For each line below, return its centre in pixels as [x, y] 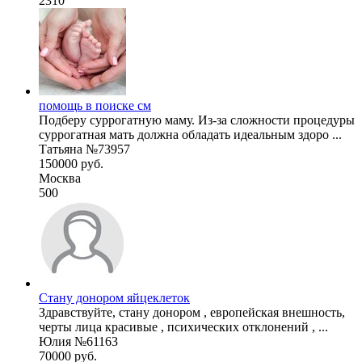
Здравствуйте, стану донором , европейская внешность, [192, 312]
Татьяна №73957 [84, 149]
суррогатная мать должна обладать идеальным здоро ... [190, 134]
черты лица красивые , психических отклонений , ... [183, 326]
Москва [60, 178]
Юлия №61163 [78, 341]
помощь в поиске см [95, 105]
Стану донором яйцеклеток [114, 297]
